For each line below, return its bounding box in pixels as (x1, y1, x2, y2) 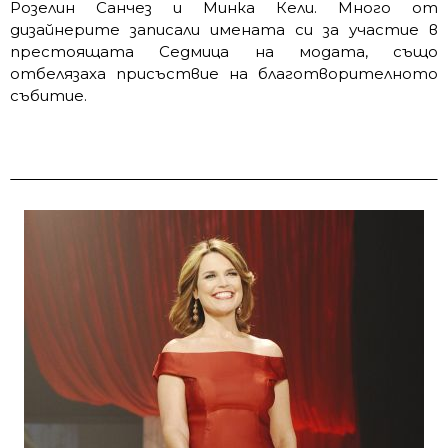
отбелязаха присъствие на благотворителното (10, 63, 438, 83)
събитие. (10, 85, 87, 105)
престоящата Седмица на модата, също (10, 41, 438, 61)
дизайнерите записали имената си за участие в (10, 19, 438, 39)
